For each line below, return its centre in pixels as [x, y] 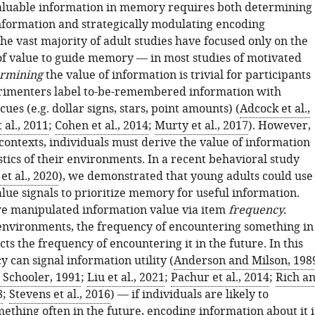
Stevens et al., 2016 [59, 295]
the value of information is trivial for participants [176, 75]
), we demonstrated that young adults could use [185, 176]
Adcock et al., [275, 109]
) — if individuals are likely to [189, 295]
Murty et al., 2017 [201, 126]
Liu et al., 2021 [126, 278]
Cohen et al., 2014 [101, 126]
